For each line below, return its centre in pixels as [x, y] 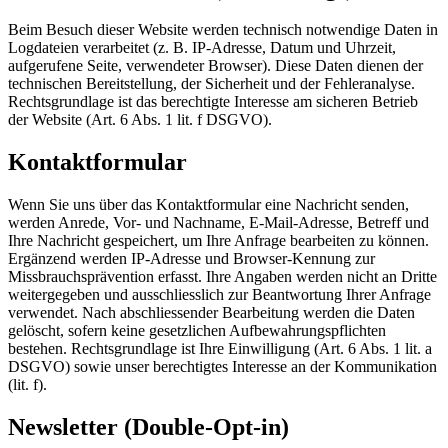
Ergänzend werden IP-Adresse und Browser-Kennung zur [191, 259]
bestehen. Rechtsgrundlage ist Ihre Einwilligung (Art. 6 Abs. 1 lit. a [220, 349]
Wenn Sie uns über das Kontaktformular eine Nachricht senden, [208, 205]
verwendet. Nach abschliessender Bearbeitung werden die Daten [211, 313]
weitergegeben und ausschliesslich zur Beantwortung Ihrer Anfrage [219, 295]
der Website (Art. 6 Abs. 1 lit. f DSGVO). [140, 120]
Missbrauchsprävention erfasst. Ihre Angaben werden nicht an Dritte [222, 277]
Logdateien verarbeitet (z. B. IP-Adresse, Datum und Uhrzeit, [202, 48]
